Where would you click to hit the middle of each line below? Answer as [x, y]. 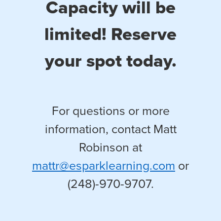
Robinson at [110, 147]
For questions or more [110, 110]
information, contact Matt [110, 129]
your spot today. [110, 60]
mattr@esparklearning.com [104, 165]
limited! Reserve [110, 34]
